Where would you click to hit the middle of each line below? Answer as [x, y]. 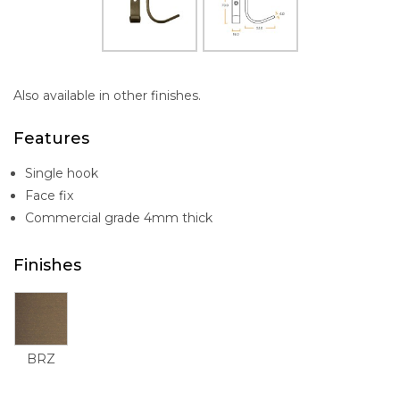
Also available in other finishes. [107, 95]
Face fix [49, 195]
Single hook [62, 173]
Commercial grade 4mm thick [119, 217]
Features [51, 138]
